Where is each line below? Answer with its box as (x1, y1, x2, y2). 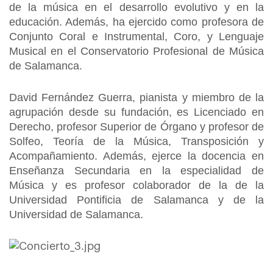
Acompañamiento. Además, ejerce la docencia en (9, 150, 264, 162)
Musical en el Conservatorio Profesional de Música (9, 45, 264, 57)
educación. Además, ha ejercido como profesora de (9, 16, 264, 28)
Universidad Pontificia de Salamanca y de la (9, 194, 264, 206)
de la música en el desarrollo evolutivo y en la (9, 1, 264, 13)
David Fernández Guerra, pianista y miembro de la (9, 91, 264, 104)
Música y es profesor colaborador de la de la (9, 179, 264, 191)
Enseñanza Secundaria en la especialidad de (9, 165, 264, 177)
